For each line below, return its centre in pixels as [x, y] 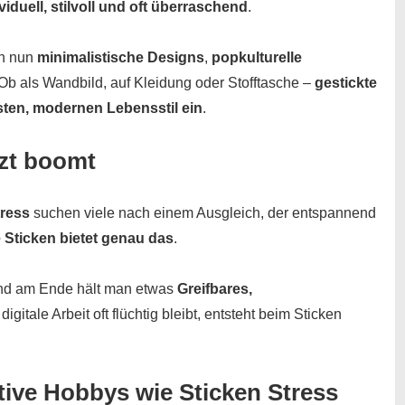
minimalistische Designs [121, 57]
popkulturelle [257, 57]
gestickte [346, 82]
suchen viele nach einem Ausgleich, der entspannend [203, 212]
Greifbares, [215, 288]
